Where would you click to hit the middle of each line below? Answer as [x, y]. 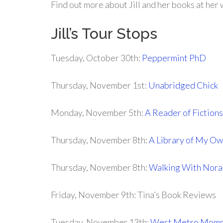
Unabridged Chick [182, 85]
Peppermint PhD [174, 58]
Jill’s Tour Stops [104, 34]
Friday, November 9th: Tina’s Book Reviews [133, 195]
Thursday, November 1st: [99, 85]
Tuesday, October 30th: [96, 58]
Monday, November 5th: [98, 112]
